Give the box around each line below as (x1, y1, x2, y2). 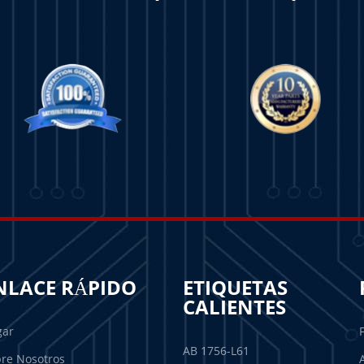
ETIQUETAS (183, 274, 288, 301)
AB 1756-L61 (183, 343, 250, 359)
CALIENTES (183, 293, 287, 321)
